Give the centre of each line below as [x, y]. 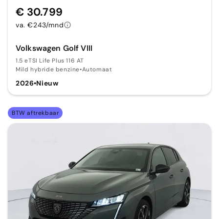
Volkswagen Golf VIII [54, 48]
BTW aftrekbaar [35, 113]
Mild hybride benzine [48, 69]
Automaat [97, 69]
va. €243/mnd [40, 25]
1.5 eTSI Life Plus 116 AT [50, 60]
